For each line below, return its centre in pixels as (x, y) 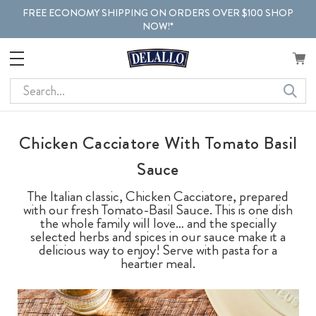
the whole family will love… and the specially (158, 223)
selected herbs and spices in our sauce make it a (158, 236)
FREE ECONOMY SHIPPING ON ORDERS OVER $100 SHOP (158, 12)
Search (26, 87)
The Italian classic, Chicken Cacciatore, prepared (158, 196)
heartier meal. (158, 263)
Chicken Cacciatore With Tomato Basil (158, 143)
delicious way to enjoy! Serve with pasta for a (158, 250)
